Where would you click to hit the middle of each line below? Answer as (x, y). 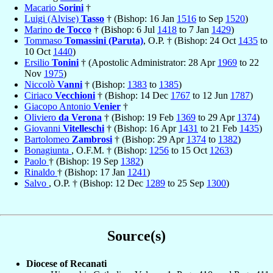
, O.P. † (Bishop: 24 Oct (191, 40)
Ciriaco (40, 95)
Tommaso (44, 40)
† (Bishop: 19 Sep (85, 161)
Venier (107, 106)
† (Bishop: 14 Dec (133, 95)
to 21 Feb (219, 128)
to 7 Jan (194, 29)
